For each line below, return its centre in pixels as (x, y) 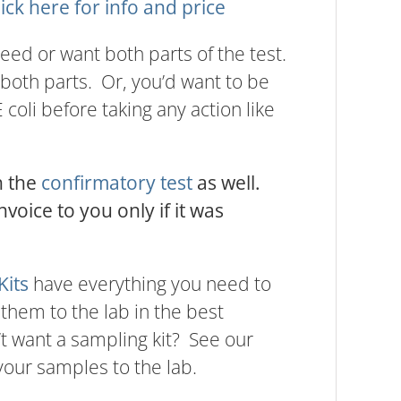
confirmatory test (117, 183)
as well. (229, 183)
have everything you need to (150, 284)
